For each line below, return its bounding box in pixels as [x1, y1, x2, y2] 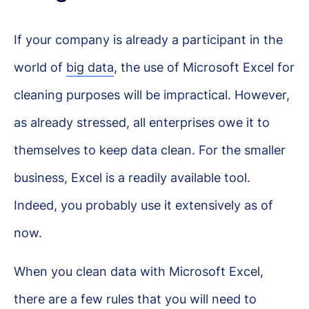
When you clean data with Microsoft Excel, [14, 263, 263, 279]
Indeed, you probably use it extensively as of [14, 197, 273, 212]
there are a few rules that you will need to [14, 291, 257, 306]
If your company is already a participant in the [14, 32, 283, 47]
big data [66, 59, 114, 74]
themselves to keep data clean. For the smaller [14, 142, 286, 157]
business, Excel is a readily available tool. [14, 170, 250, 185]
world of [14, 59, 66, 74]
